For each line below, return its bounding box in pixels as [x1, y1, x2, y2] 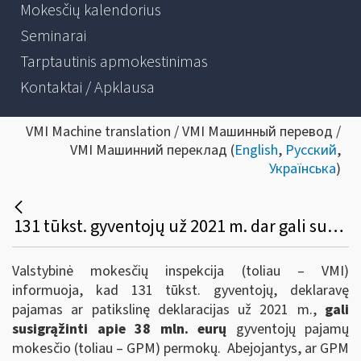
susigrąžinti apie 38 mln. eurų [12, 318, 236, 339]
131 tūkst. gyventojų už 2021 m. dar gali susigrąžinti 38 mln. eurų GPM [327, 214, 345, 240]
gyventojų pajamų [235, 318, 349, 339]
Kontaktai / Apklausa [20, 77, 155, 99]
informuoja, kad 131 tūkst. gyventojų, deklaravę [12, 280, 349, 301]
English [234, 140, 278, 160]
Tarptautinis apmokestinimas [20, 51, 208, 73]
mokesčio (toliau [12, 338, 116, 359]
